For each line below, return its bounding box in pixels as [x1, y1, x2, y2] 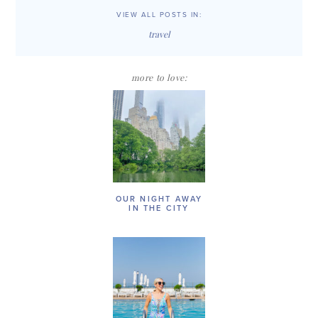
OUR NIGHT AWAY [115, 194, 203, 204]
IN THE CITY [128, 204, 190, 214]
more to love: [131, 72, 187, 84]
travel [148, 28, 170, 40]
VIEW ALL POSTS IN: [116, 11, 202, 20]
